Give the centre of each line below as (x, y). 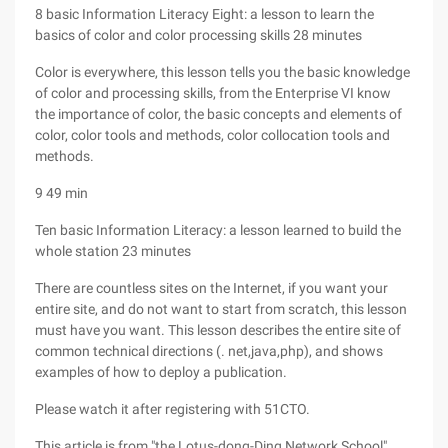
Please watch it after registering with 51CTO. (172, 409)
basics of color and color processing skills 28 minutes (198, 35)
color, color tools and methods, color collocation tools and (212, 135)
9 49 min (61, 193)
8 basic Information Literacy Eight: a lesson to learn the (204, 14)
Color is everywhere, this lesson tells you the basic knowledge (222, 72)
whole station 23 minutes (113, 251)
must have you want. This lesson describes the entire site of (218, 330)
